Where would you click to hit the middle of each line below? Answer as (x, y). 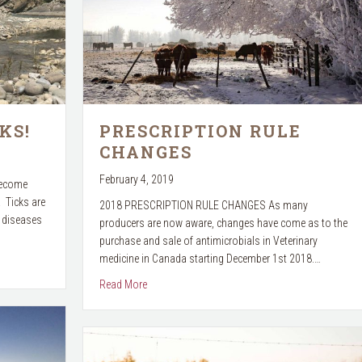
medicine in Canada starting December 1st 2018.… (210, 258)
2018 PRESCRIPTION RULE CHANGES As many (203, 205)
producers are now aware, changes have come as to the (223, 223)
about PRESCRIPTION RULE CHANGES (231, 283)
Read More (123, 284)
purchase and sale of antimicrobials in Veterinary (208, 240)
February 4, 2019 (136, 179)
